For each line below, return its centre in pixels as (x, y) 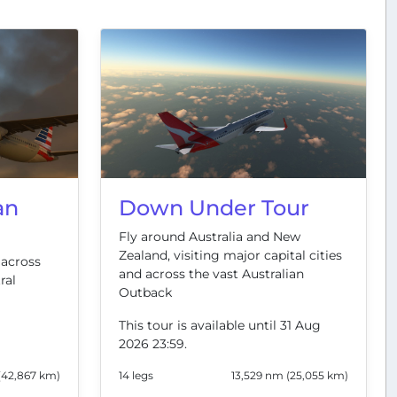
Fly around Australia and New (210, 237)
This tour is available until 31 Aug (220, 326)
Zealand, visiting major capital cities (230, 256)
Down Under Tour (214, 208)
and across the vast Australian (211, 274)
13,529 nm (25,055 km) (290, 376)
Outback (145, 293)
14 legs (136, 376)
